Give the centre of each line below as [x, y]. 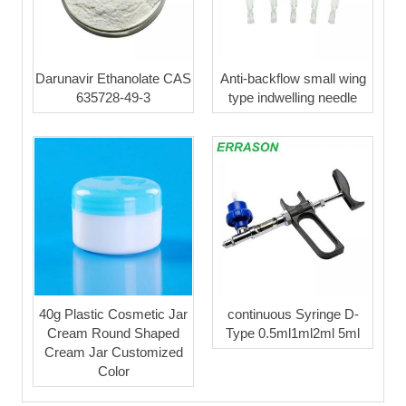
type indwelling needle [293, 97]
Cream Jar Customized [113, 352]
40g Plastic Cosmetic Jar [113, 314]
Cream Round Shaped [113, 333]
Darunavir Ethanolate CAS [113, 78]
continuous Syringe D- [293, 314]
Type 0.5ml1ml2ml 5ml [293, 333]
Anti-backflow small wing [293, 78]
